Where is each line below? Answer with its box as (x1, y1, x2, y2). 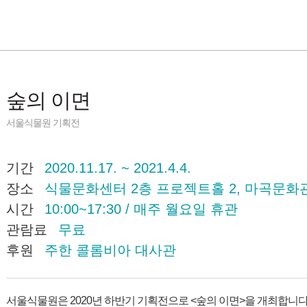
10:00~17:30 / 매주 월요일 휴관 (45, 201, 238, 217)
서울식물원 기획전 (6, 117, 79, 128)
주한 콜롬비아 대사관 (45, 243, 176, 258)
